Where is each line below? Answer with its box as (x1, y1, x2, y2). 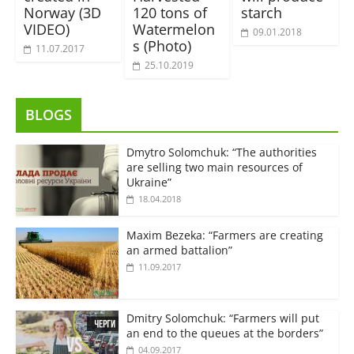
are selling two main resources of (126, 159, 303, 175)
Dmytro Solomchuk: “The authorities (126, 144, 317, 160)
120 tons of (132, 2, 207, 22)
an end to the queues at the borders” (126, 325, 323, 341)
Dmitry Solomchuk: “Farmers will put (126, 310, 319, 326)
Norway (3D (23, 2, 101, 22)
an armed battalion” (126, 242, 232, 258)
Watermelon (132, 19, 215, 39)
